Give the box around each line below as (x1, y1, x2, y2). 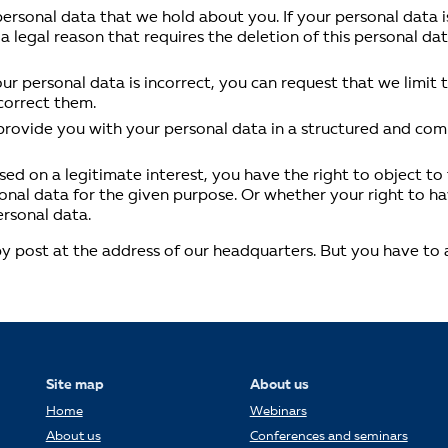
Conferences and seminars (249, 430, 408, 443)
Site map (45, 378, 104, 392)
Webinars (249, 405, 307, 418)
